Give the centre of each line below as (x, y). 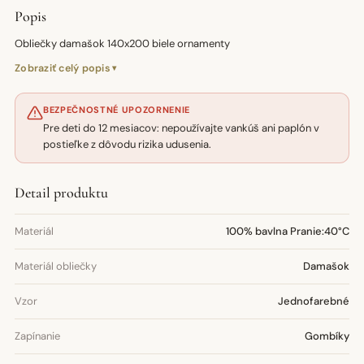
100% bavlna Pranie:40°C (288, 231)
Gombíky (327, 336)
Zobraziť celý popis (63, 68)
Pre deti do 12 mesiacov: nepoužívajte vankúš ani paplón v (181, 128)
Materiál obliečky (56, 266)
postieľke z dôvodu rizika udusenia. (127, 144)
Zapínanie (37, 336)
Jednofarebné (314, 301)
